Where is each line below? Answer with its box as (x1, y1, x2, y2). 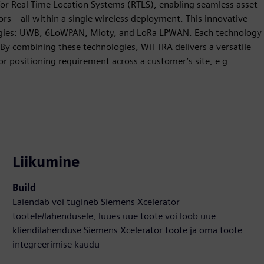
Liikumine (12, 153, 80, 171)
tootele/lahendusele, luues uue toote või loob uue (12, 210, 216, 222)
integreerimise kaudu (12, 239, 100, 250)
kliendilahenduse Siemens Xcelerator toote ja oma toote (12, 225, 243, 236)
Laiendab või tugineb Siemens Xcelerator (12, 196, 180, 208)
